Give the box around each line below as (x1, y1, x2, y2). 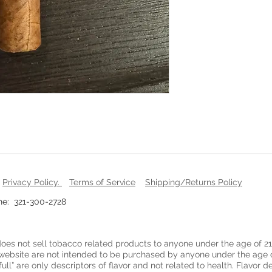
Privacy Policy (2, 177, 58, 187)
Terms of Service (69, 177, 135, 187)
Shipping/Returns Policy (145, 177, 242, 187)
